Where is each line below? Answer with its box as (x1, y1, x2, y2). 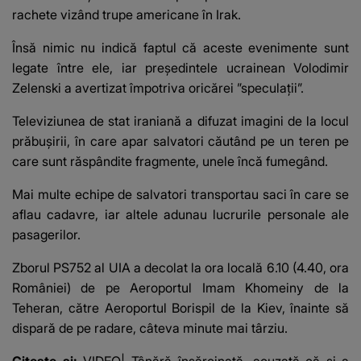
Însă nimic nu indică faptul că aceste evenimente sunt (12, 39, 349, 56)
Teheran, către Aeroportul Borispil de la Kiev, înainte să (12, 299, 349, 316)
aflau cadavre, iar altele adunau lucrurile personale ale (12, 205, 349, 222)
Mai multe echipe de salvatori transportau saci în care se (12, 185, 349, 202)
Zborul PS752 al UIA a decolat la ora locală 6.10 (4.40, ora (12, 259, 349, 276)
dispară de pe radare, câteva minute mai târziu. (12, 319, 288, 336)
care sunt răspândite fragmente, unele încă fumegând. (12, 152, 328, 169)
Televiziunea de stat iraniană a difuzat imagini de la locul (12, 112, 349, 129)
